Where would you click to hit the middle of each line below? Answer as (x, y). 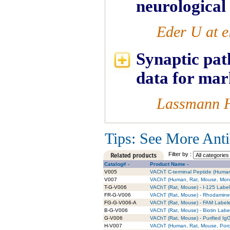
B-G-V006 (116, 210)
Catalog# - (117, 164)
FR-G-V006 (118, 195)
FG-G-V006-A (120, 203)
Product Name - (169, 164)
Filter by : (181, 154)
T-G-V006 (116, 187)
